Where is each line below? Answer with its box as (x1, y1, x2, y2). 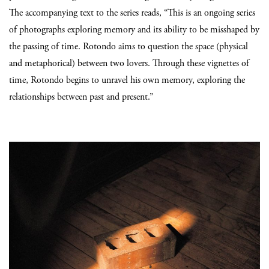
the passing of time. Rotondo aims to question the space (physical (9, 40, 248, 53)
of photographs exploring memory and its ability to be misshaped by (9, 23, 259, 36)
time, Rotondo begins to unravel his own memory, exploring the (9, 74, 245, 86)
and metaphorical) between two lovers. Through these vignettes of (9, 57, 249, 70)
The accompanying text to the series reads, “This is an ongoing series (9, 7, 255, 19)
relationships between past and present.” (9, 91, 153, 103)
